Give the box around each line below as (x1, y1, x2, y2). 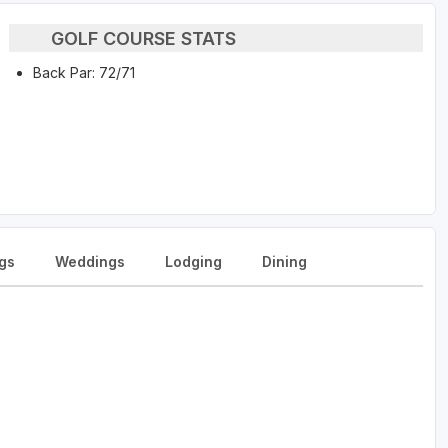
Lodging (165, 253, 222, 271)
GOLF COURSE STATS (51, 27, 237, 49)
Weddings (55, 253, 125, 271)
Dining (262, 253, 307, 271)
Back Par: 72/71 (32, 64, 135, 82)
